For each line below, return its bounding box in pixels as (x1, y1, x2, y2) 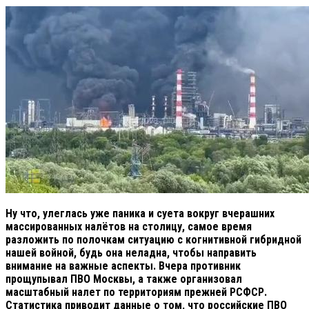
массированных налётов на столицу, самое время (6, 219, 252, 233)
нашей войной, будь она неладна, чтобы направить (6, 246, 257, 259)
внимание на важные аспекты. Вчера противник (6, 259, 241, 272)
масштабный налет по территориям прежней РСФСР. (6, 285, 267, 299)
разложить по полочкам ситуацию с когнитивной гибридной (6, 232, 301, 246)
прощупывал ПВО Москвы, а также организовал (6, 272, 242, 286)
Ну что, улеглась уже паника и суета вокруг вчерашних (6, 206, 275, 220)
